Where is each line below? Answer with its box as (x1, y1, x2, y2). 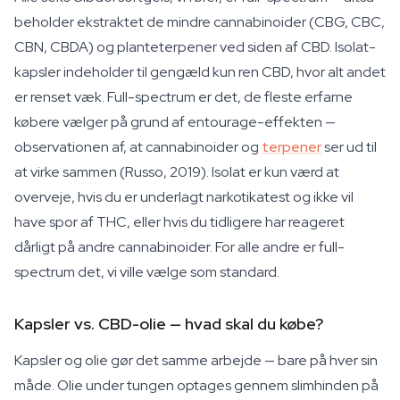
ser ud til (321, 137, 377, 156)
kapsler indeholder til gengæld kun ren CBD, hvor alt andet (14, 62, 386, 81)
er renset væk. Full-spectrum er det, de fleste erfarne (14, 87, 353, 106)
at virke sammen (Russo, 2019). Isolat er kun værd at (14, 162, 339, 181)
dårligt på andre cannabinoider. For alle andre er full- (14, 237, 345, 256)
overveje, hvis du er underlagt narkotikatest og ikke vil (14, 187, 354, 206)
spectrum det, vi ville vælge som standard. (14, 262, 279, 281)
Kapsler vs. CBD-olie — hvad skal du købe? (14, 313, 323, 334)
